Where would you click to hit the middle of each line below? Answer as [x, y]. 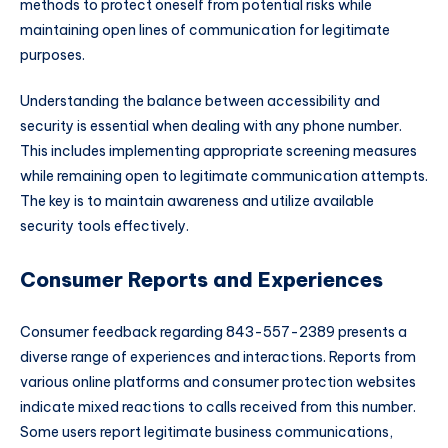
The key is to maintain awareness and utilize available [197, 201]
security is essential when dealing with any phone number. [211, 126]
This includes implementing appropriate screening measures [218, 151]
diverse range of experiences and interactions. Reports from [218, 356]
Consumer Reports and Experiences [201, 280]
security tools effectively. [104, 226]
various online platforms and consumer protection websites [218, 381]
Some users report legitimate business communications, [206, 431]
